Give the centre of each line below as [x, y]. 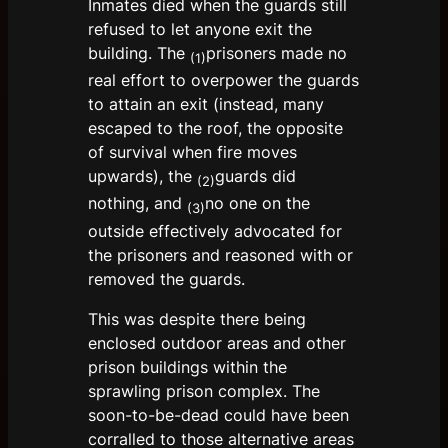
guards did [255, 176]
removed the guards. [169, 278]
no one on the [257, 203]
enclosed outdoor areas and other [217, 342]
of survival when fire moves [192, 152]
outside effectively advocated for [215, 230]
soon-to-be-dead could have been [218, 414]
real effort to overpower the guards [223, 80]
